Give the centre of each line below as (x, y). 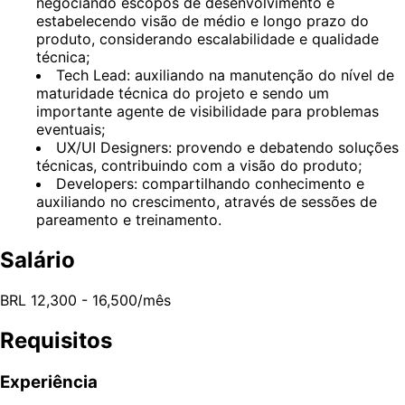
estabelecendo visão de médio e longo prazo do (202, 20)
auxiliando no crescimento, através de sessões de (207, 201)
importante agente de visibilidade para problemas (207, 111)
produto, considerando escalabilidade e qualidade (207, 38)
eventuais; (71, 129)
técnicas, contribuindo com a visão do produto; (199, 165)
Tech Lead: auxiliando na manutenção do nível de (225, 75)
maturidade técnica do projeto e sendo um (183, 93)
